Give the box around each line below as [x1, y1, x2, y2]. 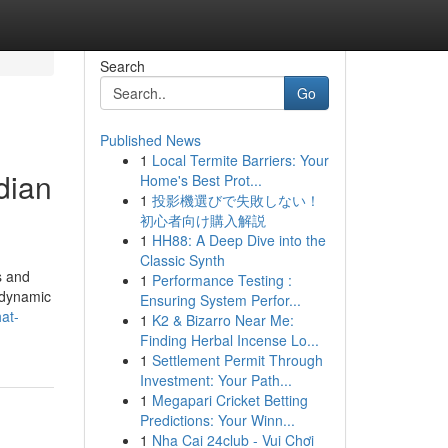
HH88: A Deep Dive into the [151, 230, 326, 250]
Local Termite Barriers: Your [151, 150, 329, 170]
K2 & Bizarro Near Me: [151, 310, 294, 330]
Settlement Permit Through [151, 350, 323, 370]
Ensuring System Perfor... [139, 290, 301, 310]
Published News [99, 130, 201, 150]
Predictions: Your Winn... [139, 410, 295, 430]
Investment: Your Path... [139, 370, 292, 390]
